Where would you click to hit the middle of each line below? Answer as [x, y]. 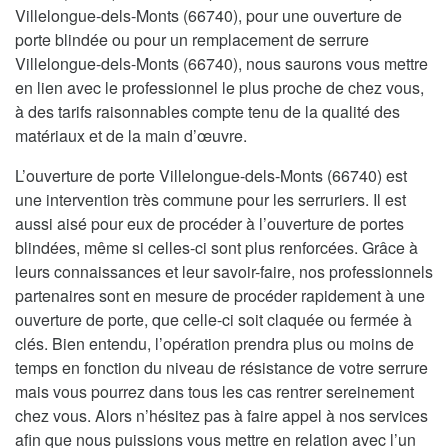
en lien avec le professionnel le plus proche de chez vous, [219, 87]
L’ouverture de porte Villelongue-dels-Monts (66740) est [211, 175]
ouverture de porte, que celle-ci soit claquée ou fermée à [213, 319]
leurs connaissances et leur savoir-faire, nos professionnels [224, 271]
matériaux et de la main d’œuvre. [131, 135]
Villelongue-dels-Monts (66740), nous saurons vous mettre [221, 63]
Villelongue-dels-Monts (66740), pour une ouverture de [208, 15]
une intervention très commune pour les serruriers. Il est [210, 199]
